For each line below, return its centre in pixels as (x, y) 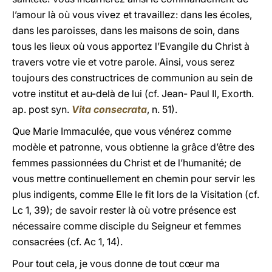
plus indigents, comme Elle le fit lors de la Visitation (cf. (136, 194)
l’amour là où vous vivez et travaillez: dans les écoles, (132, 15)
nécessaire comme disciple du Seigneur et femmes (127, 226)
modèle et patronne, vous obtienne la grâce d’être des (133, 147)
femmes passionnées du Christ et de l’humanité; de (127, 163)
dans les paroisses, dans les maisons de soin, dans (126, 30)
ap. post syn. (42, 109)
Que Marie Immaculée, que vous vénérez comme (122, 131)
